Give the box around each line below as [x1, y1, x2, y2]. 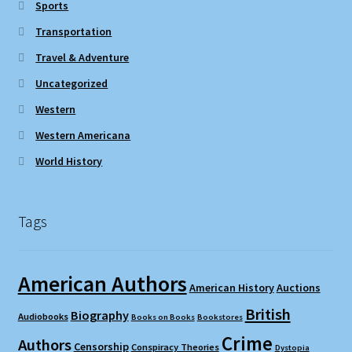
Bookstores [196, 312, 243, 323]
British [244, 304, 291, 325]
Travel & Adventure [35, 49, 130, 64]
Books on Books [130, 312, 195, 323]
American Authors [17, 269, 187, 299]
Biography [70, 307, 129, 324]
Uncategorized [35, 75, 108, 90]
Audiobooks [17, 310, 68, 323]
